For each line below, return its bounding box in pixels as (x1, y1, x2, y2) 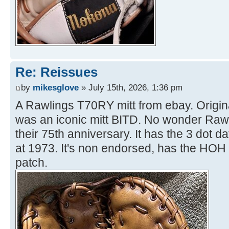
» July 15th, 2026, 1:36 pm (79, 82, 182, 93)
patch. (15, 155, 48, 169)
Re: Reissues (15, 64, 98, 80)
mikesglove (33, 82, 79, 93)
